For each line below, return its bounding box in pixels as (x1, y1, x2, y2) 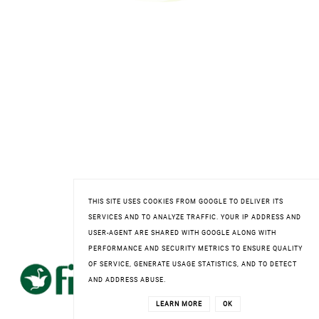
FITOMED (140, 236, 179, 246)
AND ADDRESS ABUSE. (88, 276, 166, 283)
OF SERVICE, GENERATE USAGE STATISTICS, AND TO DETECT (88, 261, 297, 268)
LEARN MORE (155, 300, 202, 308)
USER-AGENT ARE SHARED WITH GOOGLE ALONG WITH (88, 229, 276, 236)
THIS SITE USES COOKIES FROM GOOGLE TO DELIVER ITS (88, 198, 283, 205)
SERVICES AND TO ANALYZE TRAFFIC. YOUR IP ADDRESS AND (88, 214, 301, 221)
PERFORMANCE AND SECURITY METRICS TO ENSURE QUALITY (88, 245, 303, 252)
